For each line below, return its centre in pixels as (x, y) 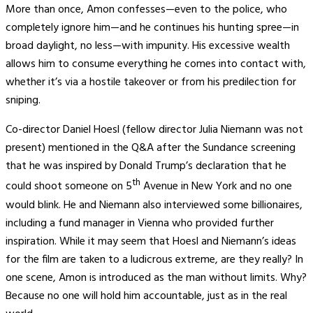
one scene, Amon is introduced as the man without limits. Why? (156, 278)
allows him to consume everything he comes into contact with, (156, 65)
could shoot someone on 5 (69, 187)
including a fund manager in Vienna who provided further (140, 223)
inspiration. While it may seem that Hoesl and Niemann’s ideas (151, 241)
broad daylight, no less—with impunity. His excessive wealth (148, 46)
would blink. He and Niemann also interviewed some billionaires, (154, 205)
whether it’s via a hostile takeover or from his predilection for (151, 83)
